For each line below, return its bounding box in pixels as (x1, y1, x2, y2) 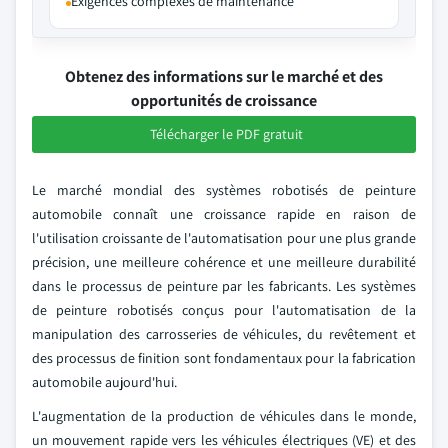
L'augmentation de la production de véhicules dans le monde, (32, 407, 416, 425)
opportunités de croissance (131, 90, 317, 111)
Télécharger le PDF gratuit (149, 125, 303, 143)
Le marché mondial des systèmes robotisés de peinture (32, 181, 416, 199)
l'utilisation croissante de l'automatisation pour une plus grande (32, 229, 416, 247)
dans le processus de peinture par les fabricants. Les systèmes (32, 277, 416, 295)
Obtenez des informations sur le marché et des (65, 66, 383, 87)
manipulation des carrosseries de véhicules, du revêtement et (32, 325, 416, 343)
